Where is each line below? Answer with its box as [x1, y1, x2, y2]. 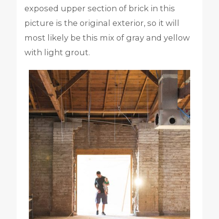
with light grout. [24, 47, 90, 58]
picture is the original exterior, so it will [24, 18, 179, 28]
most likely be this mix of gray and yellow [24, 33, 190, 43]
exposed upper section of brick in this [24, 3, 175, 14]
